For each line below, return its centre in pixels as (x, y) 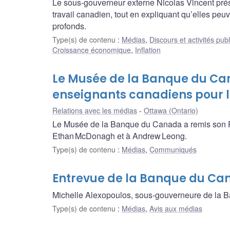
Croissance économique (92, 50)
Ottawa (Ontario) (171, 110)
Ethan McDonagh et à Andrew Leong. (120, 136)
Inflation (148, 50)
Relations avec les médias (95, 110)
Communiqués (173, 149)
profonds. (69, 26)
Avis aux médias (176, 208)
